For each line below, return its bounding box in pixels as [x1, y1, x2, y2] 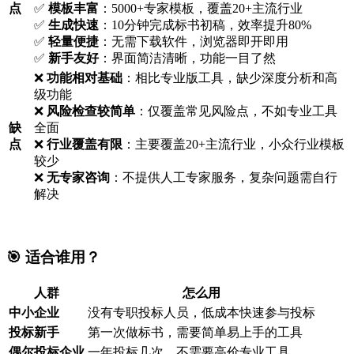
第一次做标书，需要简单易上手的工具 [88, 325, 303, 339]
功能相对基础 [47, 71, 122, 85]
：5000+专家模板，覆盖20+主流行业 [99, 2, 303, 16]
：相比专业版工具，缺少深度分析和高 [122, 71, 337, 85]
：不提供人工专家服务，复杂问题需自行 [110, 171, 337, 185]
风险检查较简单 [47, 104, 135, 119]
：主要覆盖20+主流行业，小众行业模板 [122, 137, 345, 152]
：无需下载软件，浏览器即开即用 [99, 35, 288, 49]
